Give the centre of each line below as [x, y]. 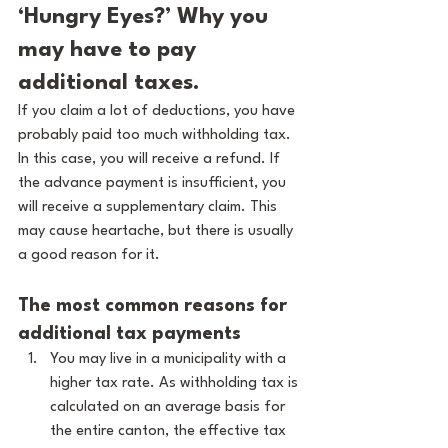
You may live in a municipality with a [170, 359]
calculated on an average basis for [169, 407]
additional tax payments [129, 334]
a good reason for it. [89, 255]
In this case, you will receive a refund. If [151, 159]
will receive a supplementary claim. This [149, 207]
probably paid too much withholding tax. [156, 135]
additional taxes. [109, 83]
